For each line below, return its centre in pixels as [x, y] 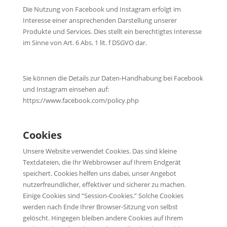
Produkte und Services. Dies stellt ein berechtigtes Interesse [112, 31]
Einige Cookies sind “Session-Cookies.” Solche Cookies [103, 195]
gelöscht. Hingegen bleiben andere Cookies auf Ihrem [103, 218]
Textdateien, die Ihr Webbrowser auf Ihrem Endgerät [102, 162]
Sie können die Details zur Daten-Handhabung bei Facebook [113, 78]
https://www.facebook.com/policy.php [81, 100]
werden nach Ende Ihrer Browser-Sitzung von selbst [100, 206]
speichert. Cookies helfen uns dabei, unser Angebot [99, 173]
